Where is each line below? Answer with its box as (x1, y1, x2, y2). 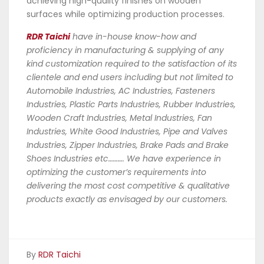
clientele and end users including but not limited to (27, 71, 233, 83)
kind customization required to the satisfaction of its (27, 57, 237, 70)
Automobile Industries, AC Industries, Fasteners (27, 84, 215, 97)
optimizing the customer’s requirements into (27, 166, 206, 178)
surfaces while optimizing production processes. (27, 8, 225, 20)
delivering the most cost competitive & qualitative (27, 179, 230, 192)
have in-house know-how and (70, 30, 196, 42)
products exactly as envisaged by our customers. (27, 193, 227, 205)
